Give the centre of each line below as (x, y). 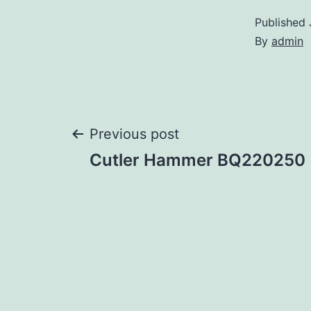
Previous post (134, 134)
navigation (150, 186)
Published (282, 23)
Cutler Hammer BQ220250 (197, 160)
